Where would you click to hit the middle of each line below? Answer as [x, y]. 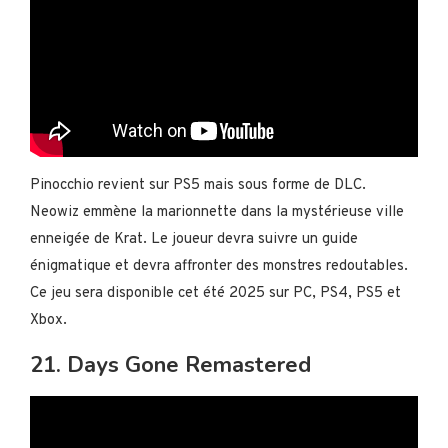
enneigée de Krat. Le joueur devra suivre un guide [194, 240]
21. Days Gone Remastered [170, 365]
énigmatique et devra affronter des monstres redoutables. [219, 267]
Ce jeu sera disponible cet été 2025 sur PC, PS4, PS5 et [215, 294]
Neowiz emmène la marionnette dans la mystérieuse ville [217, 213]
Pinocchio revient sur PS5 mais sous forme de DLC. [198, 186]
